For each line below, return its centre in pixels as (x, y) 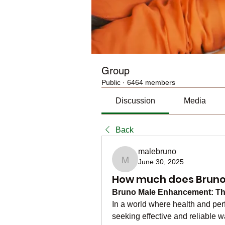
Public (111, 82)
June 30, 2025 (161, 162)
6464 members (151, 82)
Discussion (136, 101)
